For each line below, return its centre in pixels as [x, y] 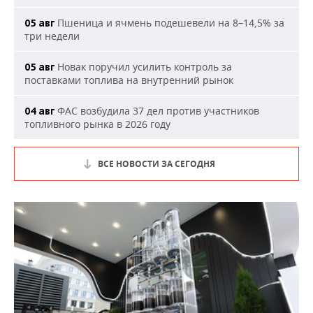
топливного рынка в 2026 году [97, 124]
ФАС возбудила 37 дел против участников [157, 111]
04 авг [39, 111]
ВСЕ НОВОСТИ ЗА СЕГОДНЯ [156, 164]
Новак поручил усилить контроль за [143, 67]
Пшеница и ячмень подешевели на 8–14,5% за [169, 23]
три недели [52, 36]
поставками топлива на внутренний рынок [129, 80]
